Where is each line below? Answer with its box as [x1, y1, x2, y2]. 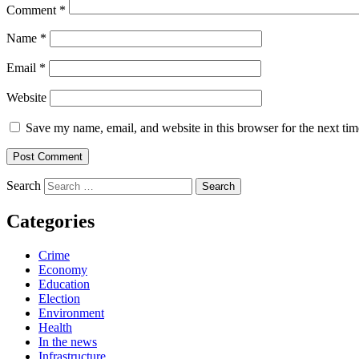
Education [38, 276, 90, 291]
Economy [38, 262, 87, 276]
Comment [6, 2, 59, 17]
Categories [6, 210, 95, 232]
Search [6, 178, 41, 192]
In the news [38, 334, 97, 349]
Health [38, 320, 72, 334]
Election [38, 291, 80, 305]
